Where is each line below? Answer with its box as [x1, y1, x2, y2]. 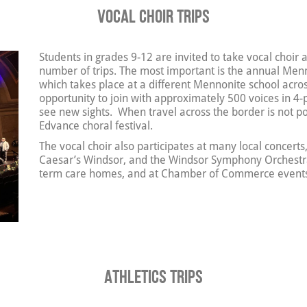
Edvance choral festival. [39, 119, 153, 133]
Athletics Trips [104, 267, 203, 287]
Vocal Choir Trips [97, 7, 210, 27]
